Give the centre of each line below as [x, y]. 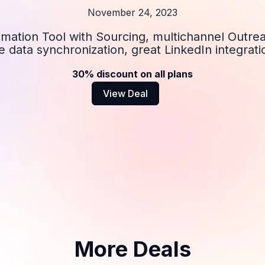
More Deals [132, 249]
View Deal [125, 93]
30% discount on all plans [132, 74]
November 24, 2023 [132, 12]
